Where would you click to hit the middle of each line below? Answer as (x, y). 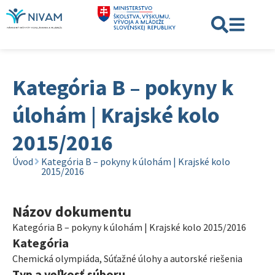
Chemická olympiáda (56, 258)
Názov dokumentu (72, 211)
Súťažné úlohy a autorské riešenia (173, 258)
